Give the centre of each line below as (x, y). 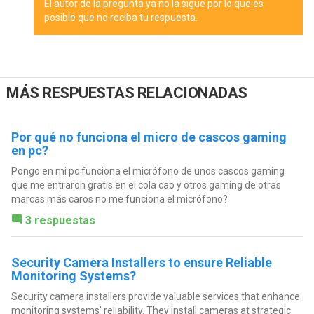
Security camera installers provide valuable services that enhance (155, 296)
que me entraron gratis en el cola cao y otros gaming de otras (146, 185)
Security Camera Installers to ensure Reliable (141, 262)
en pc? (29, 150)
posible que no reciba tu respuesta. (121, 18)
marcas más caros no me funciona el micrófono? (119, 199)
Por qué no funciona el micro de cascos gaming (149, 137)
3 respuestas (60, 220)
